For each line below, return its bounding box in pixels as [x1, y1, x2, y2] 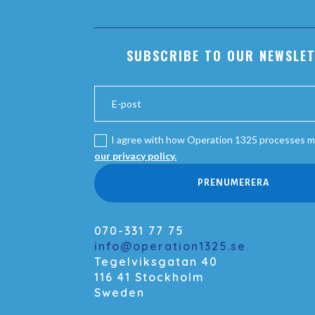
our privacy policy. [94, 149, 177, 162]
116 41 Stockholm [94, 270, 205, 285]
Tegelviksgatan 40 [94, 255, 219, 269]
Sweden [94, 285, 146, 300]
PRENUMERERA [197, 177, 269, 188]
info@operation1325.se [94, 239, 247, 254]
